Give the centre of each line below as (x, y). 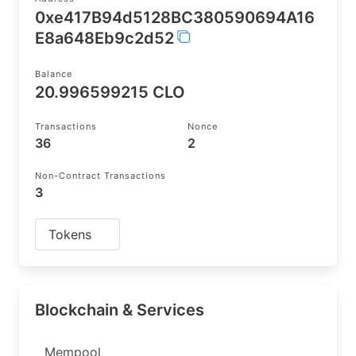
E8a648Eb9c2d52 (104, 38)
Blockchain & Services (120, 310)
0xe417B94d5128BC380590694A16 (175, 17)
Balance (54, 74)
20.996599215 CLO (110, 92)
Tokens (70, 234)
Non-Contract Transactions (101, 176)
